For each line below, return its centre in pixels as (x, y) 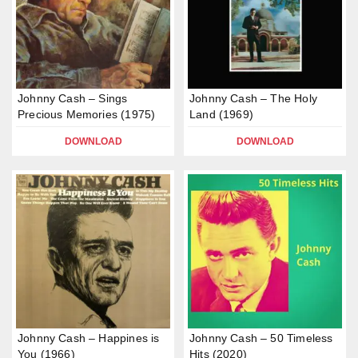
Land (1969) (221, 114)
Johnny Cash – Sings (73, 98)
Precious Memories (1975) (87, 114)
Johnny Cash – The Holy (253, 98)
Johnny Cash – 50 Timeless (261, 338)
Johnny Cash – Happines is (89, 338)
